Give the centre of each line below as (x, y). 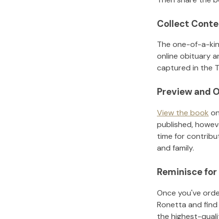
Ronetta (172, 204)
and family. (175, 148)
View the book (183, 113)
